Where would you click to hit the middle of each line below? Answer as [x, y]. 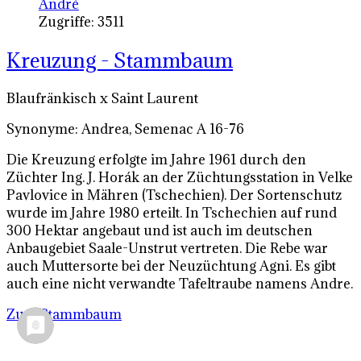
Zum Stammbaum [64, 315]
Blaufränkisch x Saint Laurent [102, 99]
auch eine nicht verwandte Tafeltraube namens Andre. [180, 284]
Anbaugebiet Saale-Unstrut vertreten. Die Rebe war [167, 249]
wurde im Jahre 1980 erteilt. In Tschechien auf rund [172, 213]
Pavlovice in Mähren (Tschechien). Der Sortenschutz [174, 195]
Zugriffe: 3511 [81, 22]
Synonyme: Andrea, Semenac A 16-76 [125, 129]
